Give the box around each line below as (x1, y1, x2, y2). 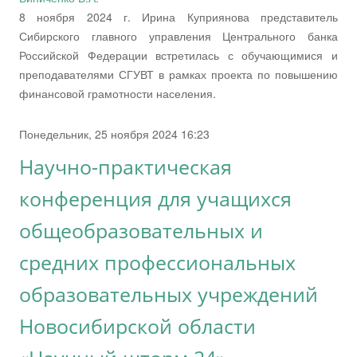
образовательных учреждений (19, 280, 318, 308)
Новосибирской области (19, 312, 256, 339)
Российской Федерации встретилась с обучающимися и (19, 46, 338, 63)
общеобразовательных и (19, 217, 263, 244)
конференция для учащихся (19, 185, 292, 212)
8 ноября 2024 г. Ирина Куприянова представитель (19, 8, 338, 25)
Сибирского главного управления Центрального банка (19, 27, 338, 44)
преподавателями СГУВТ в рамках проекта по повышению (19, 65, 338, 82)
